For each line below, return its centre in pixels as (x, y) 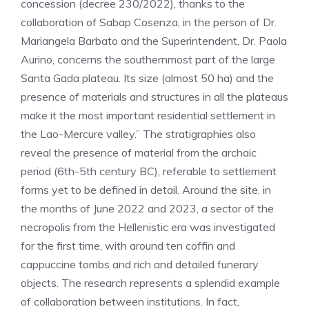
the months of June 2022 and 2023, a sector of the (147, 208)
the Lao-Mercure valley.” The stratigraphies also (138, 134)
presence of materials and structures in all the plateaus (154, 97)
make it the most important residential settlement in (148, 115)
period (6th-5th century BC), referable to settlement (149, 171)
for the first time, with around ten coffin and (128, 246)
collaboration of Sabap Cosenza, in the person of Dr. (149, 22)
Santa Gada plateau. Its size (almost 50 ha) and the (147, 78)
